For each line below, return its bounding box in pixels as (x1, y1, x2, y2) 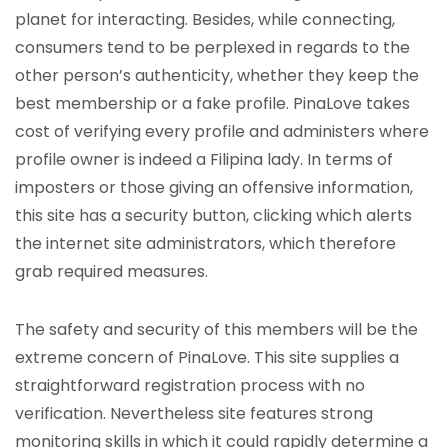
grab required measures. (15, 260, 208, 283)
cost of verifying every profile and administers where (15, 120, 429, 143)
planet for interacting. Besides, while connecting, (15, 8, 395, 31)
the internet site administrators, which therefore (15, 232, 396, 255)
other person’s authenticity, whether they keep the (15, 64, 419, 87)
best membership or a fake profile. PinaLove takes (15, 92, 410, 115)
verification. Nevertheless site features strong (15, 402, 373, 425)
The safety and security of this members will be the (15, 318, 418, 341)
